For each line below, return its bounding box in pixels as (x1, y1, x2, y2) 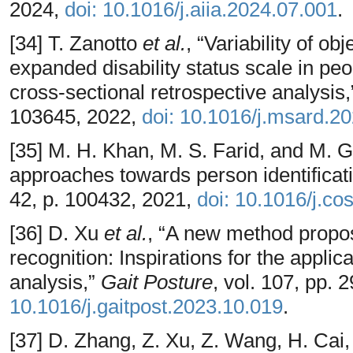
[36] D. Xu (9, 221, 104, 245)
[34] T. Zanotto (9, 31, 143, 55)
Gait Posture (101, 269, 213, 294)
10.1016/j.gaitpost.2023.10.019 (9, 294, 283, 318)
